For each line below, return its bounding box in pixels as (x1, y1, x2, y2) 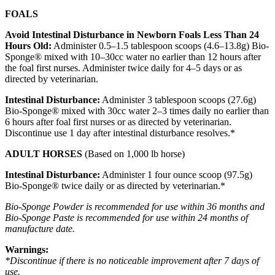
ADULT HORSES (5, 148, 82, 159)
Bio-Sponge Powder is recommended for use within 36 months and (5, 201, 265, 212)
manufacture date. (5, 223, 75, 234)
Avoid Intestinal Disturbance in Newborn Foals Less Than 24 (5, 29, 259, 40)
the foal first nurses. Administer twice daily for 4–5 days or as (5, 62, 242, 73)
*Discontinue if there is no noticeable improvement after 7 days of (5, 255, 259, 266)
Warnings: (5, 244, 48, 255)
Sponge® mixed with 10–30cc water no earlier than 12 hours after (5, 51, 261, 62)
